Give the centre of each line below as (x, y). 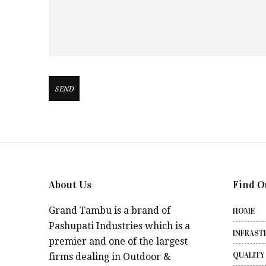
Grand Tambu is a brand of (110, 210)
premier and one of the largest (118, 241)
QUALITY (248, 255)
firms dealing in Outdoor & (110, 257)
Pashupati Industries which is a (119, 226)
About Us (70, 185)
